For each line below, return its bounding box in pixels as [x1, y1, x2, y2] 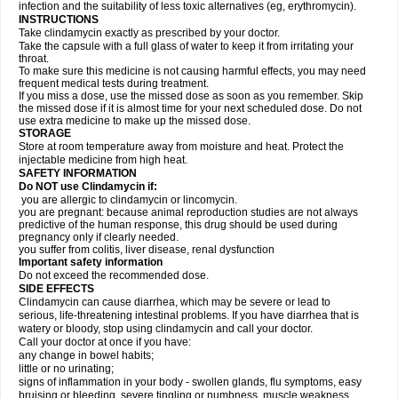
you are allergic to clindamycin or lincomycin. [19, 194, 237, 206]
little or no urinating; [19, 362, 114, 375]
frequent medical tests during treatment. [19, 77, 209, 90]
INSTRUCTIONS [19, 13, 101, 26]
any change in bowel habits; [19, 349, 154, 362]
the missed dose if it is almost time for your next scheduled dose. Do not [19, 102, 362, 115]
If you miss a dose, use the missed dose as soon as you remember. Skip [19, 90, 363, 102]
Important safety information [19, 256, 163, 268]
